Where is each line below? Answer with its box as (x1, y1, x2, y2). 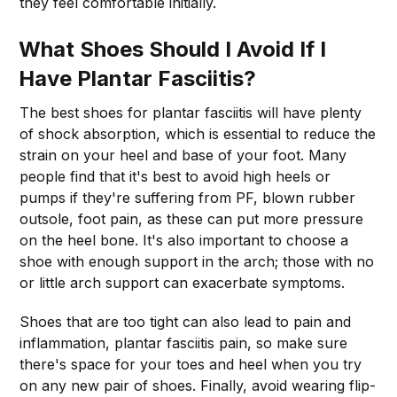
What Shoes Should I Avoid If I (19, 35, 327, 62)
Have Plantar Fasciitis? (19, 65, 257, 91)
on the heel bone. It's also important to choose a (19, 230, 349, 249)
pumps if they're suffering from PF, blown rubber (19, 188, 356, 206)
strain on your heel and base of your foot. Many (19, 145, 347, 164)
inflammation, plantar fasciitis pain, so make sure (19, 333, 348, 352)
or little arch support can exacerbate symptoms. (19, 273, 346, 292)
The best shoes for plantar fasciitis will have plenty (19, 103, 362, 121)
